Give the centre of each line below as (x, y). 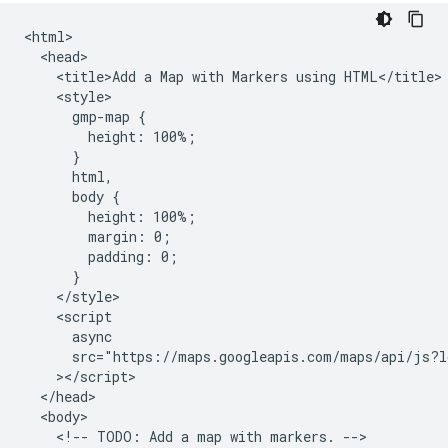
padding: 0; (101, 256)
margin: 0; (97, 236)
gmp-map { (85, 116)
